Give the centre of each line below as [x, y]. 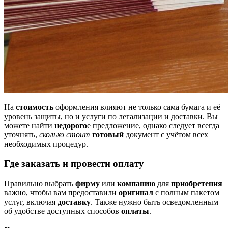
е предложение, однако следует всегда [153, 126]
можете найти [29, 126]
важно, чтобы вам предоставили [61, 192]
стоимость [35, 107]
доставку [74, 202]
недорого [71, 126]
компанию [136, 183]
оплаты [135, 211]
